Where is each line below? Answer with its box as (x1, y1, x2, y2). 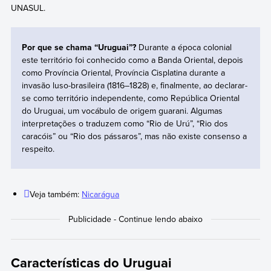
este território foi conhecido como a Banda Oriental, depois (21, 53, 243, 66)
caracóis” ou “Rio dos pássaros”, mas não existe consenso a (21, 129, 247, 142)
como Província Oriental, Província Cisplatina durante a (21, 66, 225, 79)
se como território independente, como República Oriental (21, 91, 240, 104)
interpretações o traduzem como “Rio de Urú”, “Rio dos (21, 117, 228, 129)
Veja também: (30, 188, 82, 201)
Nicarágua (82, 188, 120, 201)
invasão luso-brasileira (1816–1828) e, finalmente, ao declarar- (21, 79, 247, 91)
